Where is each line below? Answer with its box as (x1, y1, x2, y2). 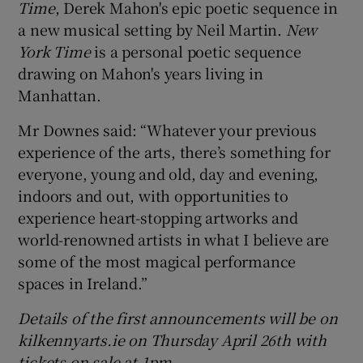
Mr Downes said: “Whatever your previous (18, 118, 317, 140)
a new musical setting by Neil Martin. (18, 18, 286, 40)
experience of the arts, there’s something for (18, 140, 331, 162)
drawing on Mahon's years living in (18, 62, 263, 83)
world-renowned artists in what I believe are (18, 228, 329, 250)
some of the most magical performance (18, 250, 297, 271)
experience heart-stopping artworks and (18, 206, 298, 228)
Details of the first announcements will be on (18, 306, 338, 328)
